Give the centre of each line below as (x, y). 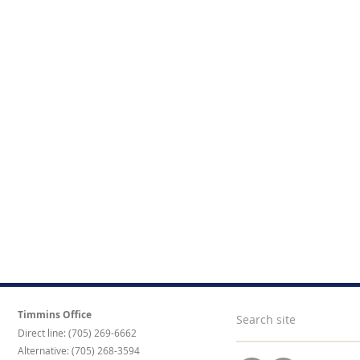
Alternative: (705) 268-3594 (79, 350)
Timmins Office (55, 315)
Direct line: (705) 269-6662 (77, 333)
